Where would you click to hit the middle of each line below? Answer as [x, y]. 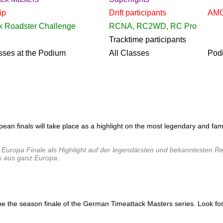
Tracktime [127, 39]
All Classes [129, 53]
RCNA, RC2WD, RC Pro [153, 26]
